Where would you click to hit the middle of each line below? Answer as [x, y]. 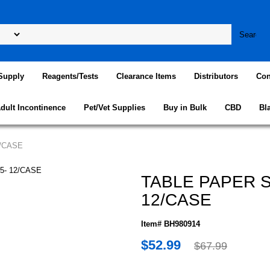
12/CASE [176, 200]
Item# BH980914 [171, 224]
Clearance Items [146, 76]
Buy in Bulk [185, 108]
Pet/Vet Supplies [115, 108]
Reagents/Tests [70, 76]
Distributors [216, 76]
